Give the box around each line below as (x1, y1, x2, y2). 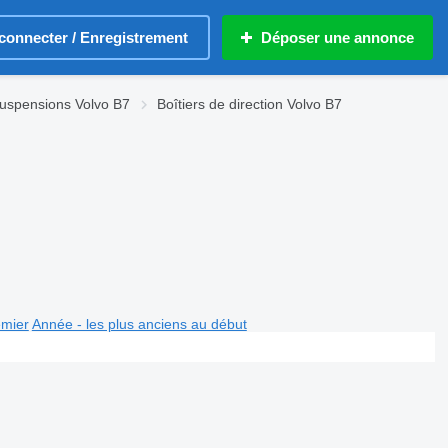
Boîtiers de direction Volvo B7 (157, 96, 342, 112)
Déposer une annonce (261, 29, 414, 46)
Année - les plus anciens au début (31, 315, 247, 332)
